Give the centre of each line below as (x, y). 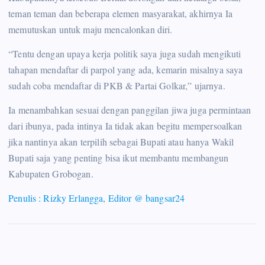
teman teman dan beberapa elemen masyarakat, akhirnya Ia (120, 13)
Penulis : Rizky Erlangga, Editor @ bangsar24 (97, 198)
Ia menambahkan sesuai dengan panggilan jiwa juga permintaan (130, 110)
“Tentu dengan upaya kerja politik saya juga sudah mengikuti (125, 53)
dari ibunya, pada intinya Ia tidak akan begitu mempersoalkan (125, 126)
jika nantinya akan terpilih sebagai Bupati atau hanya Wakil (121, 142)
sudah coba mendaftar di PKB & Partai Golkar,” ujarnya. (117, 85)
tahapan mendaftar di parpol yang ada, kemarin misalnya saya (126, 69)
